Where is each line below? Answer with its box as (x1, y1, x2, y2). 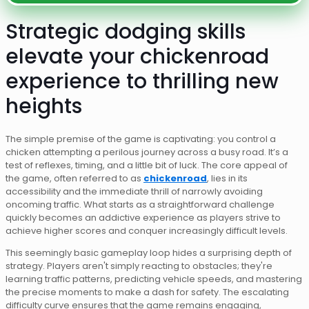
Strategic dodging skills (6, 17, 246, 47)
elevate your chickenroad (6, 42, 269, 72)
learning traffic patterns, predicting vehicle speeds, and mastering (6, 272, 302, 286)
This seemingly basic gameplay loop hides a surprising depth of (6, 246, 292, 260)
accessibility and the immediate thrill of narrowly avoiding (6, 185, 263, 199)
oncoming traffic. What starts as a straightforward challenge (6, 198, 275, 212)
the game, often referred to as (6, 172, 143, 186)
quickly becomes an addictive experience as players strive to (6, 211, 281, 225)
